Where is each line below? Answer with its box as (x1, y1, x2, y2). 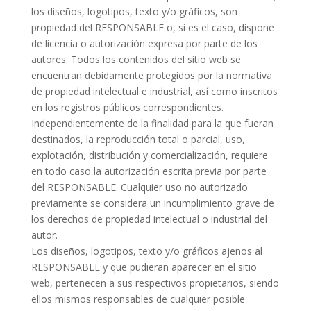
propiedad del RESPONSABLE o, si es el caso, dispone (31, 21, 274, 34)
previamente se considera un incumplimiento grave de (31, 196, 274, 210)
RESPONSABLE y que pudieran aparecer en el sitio (31, 260, 257, 274)
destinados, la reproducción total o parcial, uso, (31, 133, 245, 146)
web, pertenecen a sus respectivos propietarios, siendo (31, 276, 279, 289)
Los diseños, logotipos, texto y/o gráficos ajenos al (31, 244, 262, 258)
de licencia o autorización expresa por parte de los (31, 37, 258, 50)
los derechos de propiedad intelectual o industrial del (31, 212, 267, 226)
